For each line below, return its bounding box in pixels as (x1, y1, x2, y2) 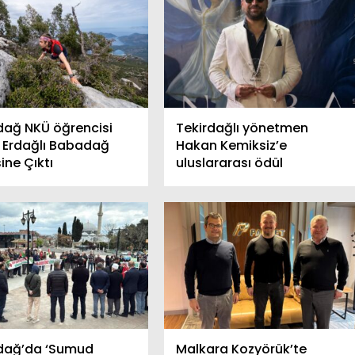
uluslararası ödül (175, 154, 283, 173)
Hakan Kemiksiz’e (175, 136, 287, 155)
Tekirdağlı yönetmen (175, 119, 308, 138)
